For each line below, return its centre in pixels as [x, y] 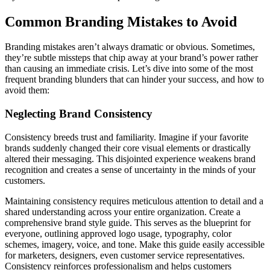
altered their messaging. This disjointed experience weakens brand [130, 159]
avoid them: [27, 90]
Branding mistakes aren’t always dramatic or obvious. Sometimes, [130, 47]
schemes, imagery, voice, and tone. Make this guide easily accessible [135, 244]
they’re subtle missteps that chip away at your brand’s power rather [131, 58]
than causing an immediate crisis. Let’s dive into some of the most [129, 69]
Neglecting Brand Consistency [79, 114]
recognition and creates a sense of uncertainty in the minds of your [130, 169]
